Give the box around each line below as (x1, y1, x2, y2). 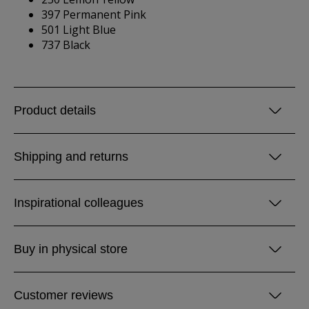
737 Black (41, 37, 90, 52)
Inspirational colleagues (14, 196, 143, 210)
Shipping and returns (14, 150, 128, 163)
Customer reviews (14, 288, 113, 302)
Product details (14, 103, 96, 117)
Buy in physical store (14, 242, 128, 256)
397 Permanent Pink (41, 7, 146, 22)
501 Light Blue (41, 22, 116, 37)
